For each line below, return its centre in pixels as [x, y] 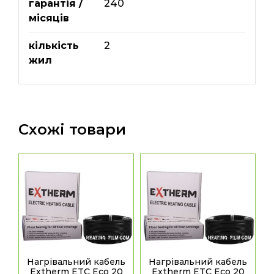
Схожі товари [72, 129]
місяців [49, 18]
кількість [54, 46]
